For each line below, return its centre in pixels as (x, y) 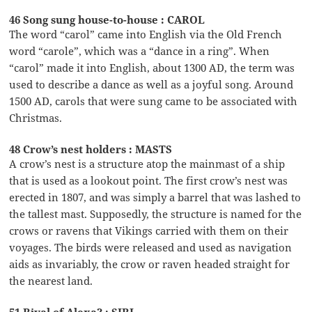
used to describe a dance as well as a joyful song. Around (151, 84)
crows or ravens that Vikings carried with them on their (149, 230)
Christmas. (36, 117)
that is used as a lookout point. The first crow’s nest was (149, 180)
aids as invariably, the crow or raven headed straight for (150, 264)
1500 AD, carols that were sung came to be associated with (154, 101)
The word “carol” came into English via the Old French (146, 34)
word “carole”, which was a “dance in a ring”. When (140, 50)
